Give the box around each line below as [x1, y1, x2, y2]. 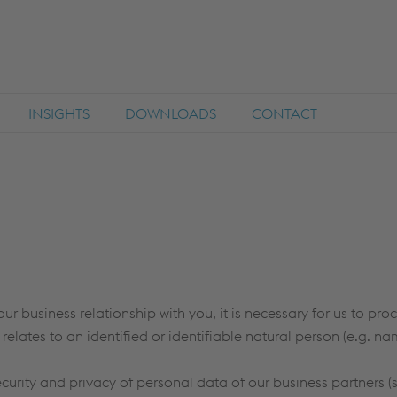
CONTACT [252, 104, 317, 122]
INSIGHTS [28, 104, 90, 122]
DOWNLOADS [125, 104, 216, 122]
